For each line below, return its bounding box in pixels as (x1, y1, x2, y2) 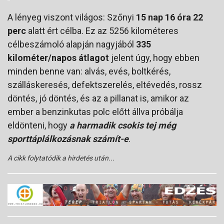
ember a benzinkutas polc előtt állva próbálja (7, 106, 183, 117)
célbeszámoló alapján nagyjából (7, 38, 136, 49)
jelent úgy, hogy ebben (109, 52, 199, 63)
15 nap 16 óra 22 (136, 11, 203, 22)
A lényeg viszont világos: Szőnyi (7, 11, 136, 22)
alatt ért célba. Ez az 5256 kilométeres (26, 25, 178, 36)
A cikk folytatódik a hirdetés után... (7, 153, 114, 162)
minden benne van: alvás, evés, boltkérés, (7, 65, 170, 76)
